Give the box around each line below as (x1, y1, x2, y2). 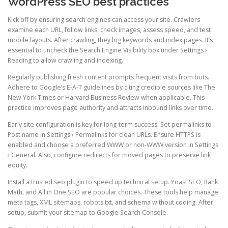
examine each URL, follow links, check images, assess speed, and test (8, 25, 211, 34)
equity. (8, 161, 27, 170)
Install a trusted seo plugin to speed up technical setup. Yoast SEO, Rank (8, 178, 218, 187)
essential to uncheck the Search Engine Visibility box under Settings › (8, 45, 207, 54)
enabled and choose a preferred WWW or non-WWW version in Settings (8, 140, 218, 150)
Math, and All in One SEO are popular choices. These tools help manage (8, 188, 218, 197)
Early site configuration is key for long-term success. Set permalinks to (8, 120, 212, 129)
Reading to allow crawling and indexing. (8, 55, 123, 65)
